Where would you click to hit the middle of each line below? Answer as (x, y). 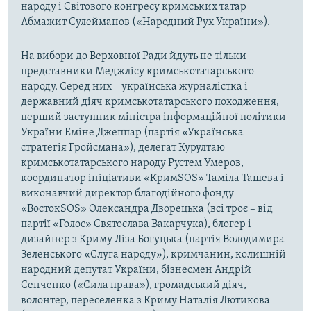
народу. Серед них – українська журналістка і (134, 87)
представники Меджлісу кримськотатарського (137, 72)
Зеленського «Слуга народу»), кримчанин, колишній (153, 255)
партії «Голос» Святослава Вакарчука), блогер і (136, 225)
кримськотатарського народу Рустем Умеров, (132, 163)
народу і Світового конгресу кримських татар (134, 7)
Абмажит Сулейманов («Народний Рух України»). (145, 23)
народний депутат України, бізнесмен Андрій (136, 270)
